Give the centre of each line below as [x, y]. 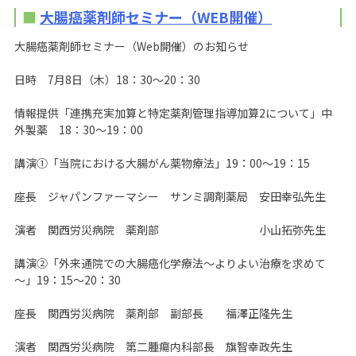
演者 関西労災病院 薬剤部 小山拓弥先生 [170, 230]
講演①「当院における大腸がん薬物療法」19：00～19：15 [162, 163]
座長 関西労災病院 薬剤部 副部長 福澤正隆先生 [153, 313]
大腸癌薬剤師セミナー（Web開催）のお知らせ [132, 46]
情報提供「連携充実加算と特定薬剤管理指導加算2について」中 [173, 113]
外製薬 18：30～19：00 [79, 130]
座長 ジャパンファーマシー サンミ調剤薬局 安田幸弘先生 [170, 197]
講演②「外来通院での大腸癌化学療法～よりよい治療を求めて [170, 263]
